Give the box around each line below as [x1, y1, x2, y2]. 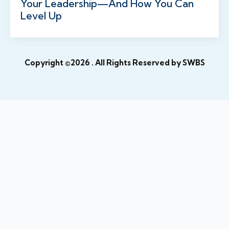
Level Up [20, 9, 62, 22]
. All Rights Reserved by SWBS [91, 58, 205, 68]
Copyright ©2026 [24, 58, 90, 68]
